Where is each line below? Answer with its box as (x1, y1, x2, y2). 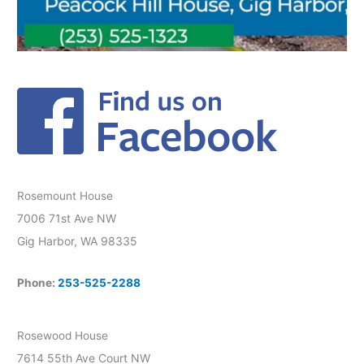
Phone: (17, 275, 58, 289)
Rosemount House (17, 188, 114, 202)
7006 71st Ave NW (17, 210, 117, 225)
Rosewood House (17, 329, 109, 343)
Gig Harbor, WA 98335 (17, 233, 138, 248)
